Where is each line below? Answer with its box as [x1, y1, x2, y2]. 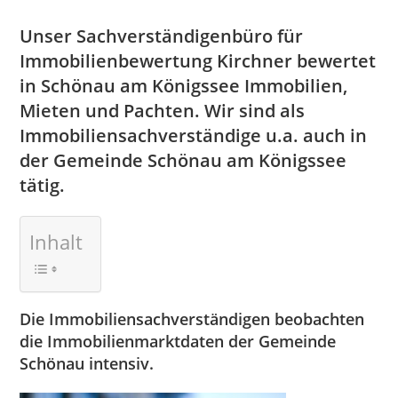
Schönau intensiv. [20, 353, 155, 374]
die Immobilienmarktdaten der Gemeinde [20, 330, 337, 352]
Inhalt [29, 228, 84, 255]
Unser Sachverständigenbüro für [20, 24, 304, 48]
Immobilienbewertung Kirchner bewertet [20, 49, 377, 73]
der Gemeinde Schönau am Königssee [20, 148, 347, 172]
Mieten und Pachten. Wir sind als [20, 99, 306, 123]
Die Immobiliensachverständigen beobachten [20, 308, 365, 330]
